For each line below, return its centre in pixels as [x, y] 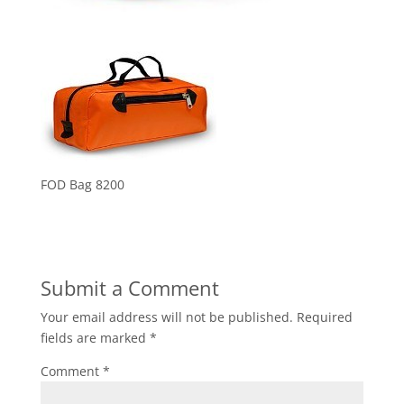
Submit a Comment [129, 287]
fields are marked [95, 337]
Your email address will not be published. [166, 317]
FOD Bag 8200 [82, 184]
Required [324, 317]
